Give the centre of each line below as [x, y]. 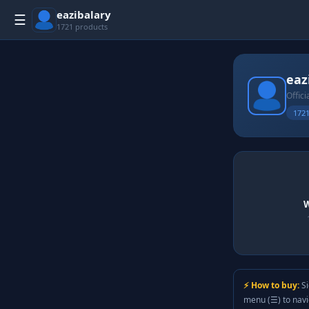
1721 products [82, 27]
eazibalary [84, 14]
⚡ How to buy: [271, 285]
